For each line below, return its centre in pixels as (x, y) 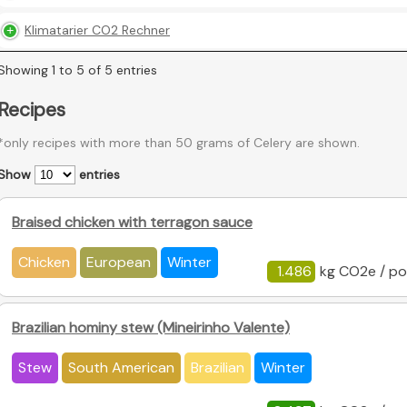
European (119, 263)
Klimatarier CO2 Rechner (97, 30)
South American (121, 368)
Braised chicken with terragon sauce (132, 223)
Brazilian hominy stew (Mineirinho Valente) (151, 328)
